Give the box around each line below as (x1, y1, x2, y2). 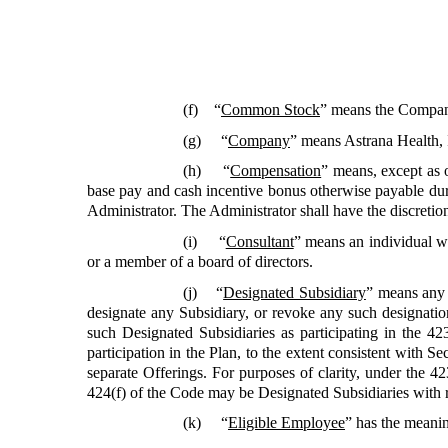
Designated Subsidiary (223, 283, 366, 301)
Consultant (225, 232, 294, 250)
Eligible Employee (228, 414, 345, 432)
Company (228, 131, 290, 149)
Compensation (230, 162, 322, 180)
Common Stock (221, 100, 320, 118)
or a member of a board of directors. (87, 252, 313, 270)
